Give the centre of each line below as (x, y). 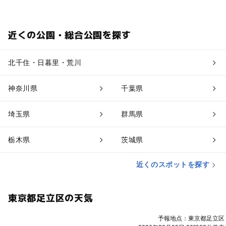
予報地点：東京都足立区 (191, 219)
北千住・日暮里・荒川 (45, 63)
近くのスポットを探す (173, 165)
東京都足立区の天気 (50, 197)
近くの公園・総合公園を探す (69, 35)
